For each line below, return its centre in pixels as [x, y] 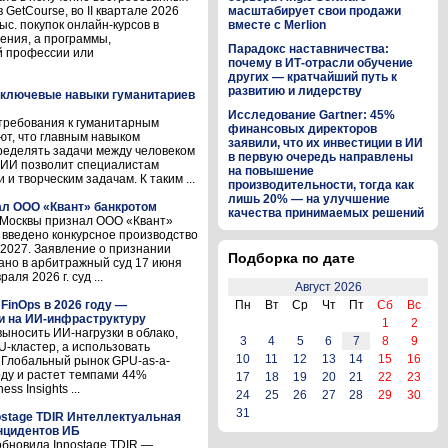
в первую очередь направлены [320, 157]
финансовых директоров [302, 129]
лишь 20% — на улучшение [309, 199]
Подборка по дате [291, 258]
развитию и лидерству [295, 91]
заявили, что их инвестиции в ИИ [325, 143]
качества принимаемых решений [326, 213]
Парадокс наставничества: [308, 49]
